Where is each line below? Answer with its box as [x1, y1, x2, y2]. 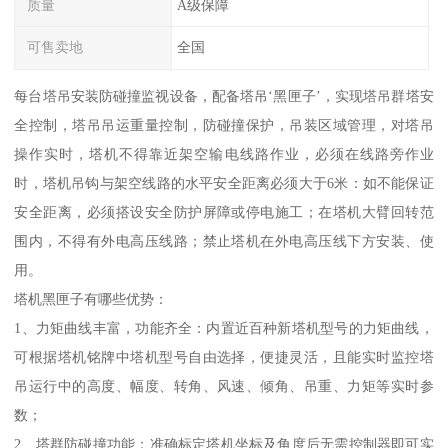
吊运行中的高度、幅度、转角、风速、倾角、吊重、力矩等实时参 [14, 378, 434, 395]
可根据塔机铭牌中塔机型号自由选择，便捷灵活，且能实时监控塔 [14, 349, 434, 366]
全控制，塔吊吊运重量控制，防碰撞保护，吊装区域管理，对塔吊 [14, 117, 434, 134]
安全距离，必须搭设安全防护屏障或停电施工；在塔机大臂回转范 [14, 204, 434, 221]
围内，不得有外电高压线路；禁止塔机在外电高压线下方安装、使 [14, 233, 434, 250]
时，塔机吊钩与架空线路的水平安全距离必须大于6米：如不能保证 [14, 175, 434, 192]
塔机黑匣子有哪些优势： [14, 291, 169, 308]
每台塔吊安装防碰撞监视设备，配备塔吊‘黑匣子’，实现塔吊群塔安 [14, 88, 434, 105]
